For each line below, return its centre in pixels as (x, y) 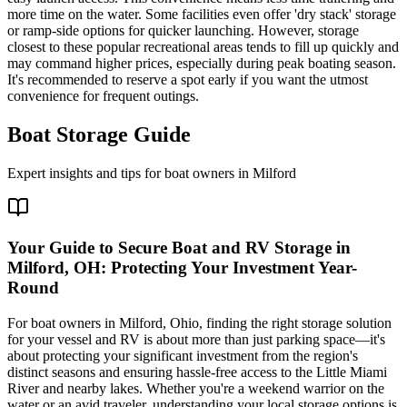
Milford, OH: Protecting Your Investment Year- (182, 268)
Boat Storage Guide (99, 134)
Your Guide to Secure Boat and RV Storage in (179, 248)
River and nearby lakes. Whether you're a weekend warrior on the (196, 388)
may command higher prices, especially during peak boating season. (202, 63)
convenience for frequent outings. (103, 95)
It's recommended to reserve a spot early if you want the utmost (188, 79)
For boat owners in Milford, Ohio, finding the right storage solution (199, 323)
